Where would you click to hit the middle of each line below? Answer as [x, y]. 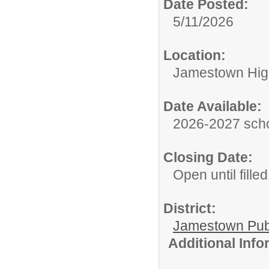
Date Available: [213, 106]
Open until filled [220, 174]
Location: [195, 55]
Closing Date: [208, 157]
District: [190, 208]
